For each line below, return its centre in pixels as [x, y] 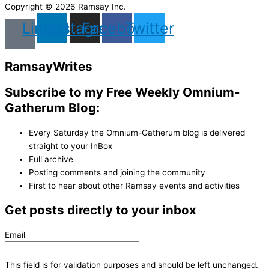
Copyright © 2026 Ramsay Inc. [65, 7]
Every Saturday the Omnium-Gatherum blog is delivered [137, 132]
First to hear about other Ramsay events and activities [134, 185]
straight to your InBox [71, 146]
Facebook [117, 28]
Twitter [150, 28]
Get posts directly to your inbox [101, 210]
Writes [73, 66]
